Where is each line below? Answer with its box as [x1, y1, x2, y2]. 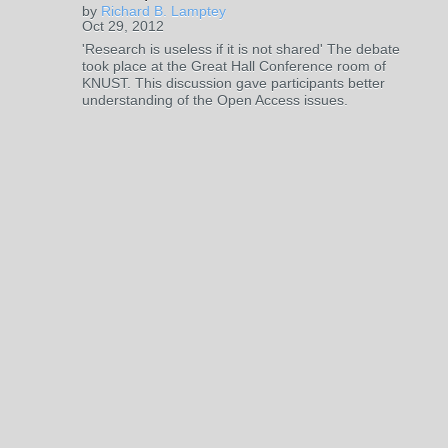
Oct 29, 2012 [82, 18, 164, 34]
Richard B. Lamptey [101, 3, 226, 19]
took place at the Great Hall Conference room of [82, 58, 386, 74]
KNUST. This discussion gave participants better [82, 75, 385, 91]
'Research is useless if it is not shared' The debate [82, 41, 400, 57]
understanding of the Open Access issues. [82, 92, 348, 108]
